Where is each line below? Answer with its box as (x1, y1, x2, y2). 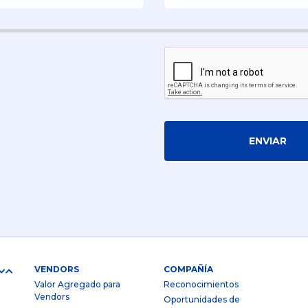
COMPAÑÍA (163, 264, 213, 274)
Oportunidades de (163, 294, 240, 305)
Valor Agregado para (34, 279, 120, 289)
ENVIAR (248, 134, 287, 147)
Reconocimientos (163, 279, 239, 289)
